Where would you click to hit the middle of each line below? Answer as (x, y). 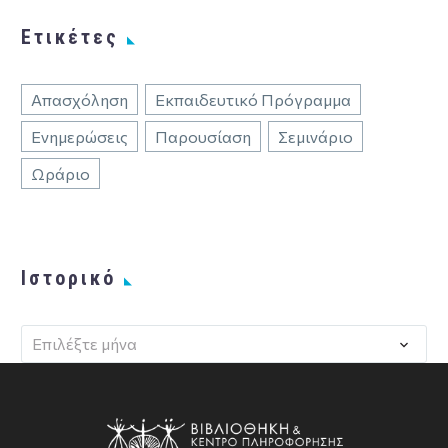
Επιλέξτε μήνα (84, 343)
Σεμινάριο (315, 136)
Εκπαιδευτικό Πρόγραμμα (253, 99)
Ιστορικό (68, 277)
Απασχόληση (79, 99)
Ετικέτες (70, 36)
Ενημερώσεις (79, 136)
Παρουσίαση (203, 136)
